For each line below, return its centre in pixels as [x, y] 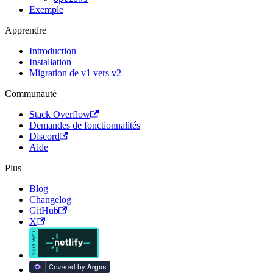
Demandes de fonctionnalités [85, 126]
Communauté [31, 94]
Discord [44, 136]
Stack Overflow [60, 115]
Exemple [46, 10]
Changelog [50, 200]
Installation [50, 62]
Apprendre [26, 30]
